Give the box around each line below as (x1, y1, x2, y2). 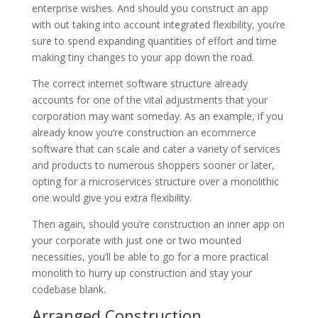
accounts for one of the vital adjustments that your (31, 93, 268, 107)
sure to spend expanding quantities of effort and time (31, 34, 277, 48)
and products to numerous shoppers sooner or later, (31, 158, 275, 172)
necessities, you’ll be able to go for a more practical (31, 250, 268, 264)
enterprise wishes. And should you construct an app (31, 1, 268, 16)
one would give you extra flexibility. (31, 191, 192, 205)
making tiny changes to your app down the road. (31, 50, 254, 65)
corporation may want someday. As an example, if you (31, 109, 283, 124)
